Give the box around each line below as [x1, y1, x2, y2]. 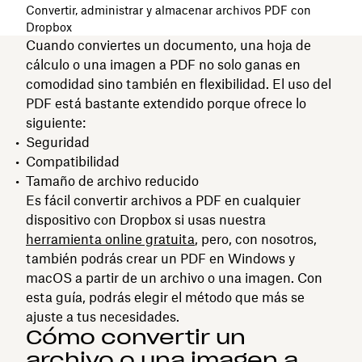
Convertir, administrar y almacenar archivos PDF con [26, 2, 311, 17]
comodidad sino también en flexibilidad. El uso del [26, 75, 331, 92]
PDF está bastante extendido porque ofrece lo [26, 95, 306, 112]
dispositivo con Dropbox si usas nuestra [26, 211, 266, 228]
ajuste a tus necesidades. [26, 308, 179, 325]
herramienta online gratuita [26, 230, 195, 247]
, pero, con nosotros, [195, 230, 317, 247]
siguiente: [26, 114, 86, 131]
